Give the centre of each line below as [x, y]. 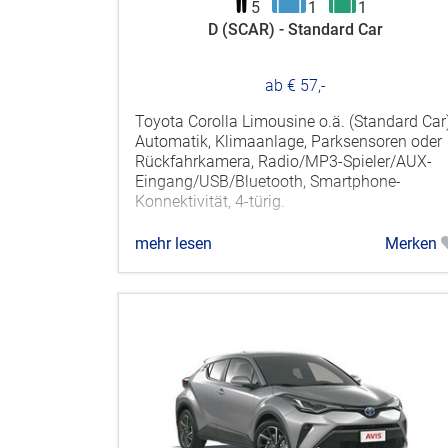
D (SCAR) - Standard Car [296, 29]
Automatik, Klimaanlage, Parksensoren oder [288, 141]
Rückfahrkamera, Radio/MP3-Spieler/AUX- [283, 161]
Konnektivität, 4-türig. [210, 201]
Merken [412, 243]
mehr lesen [173, 243]
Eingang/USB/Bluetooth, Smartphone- [268, 181]
